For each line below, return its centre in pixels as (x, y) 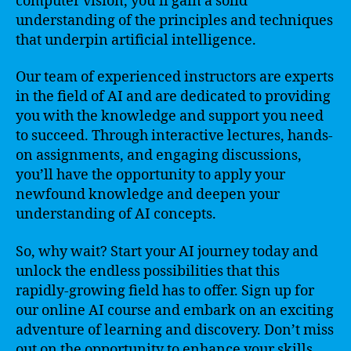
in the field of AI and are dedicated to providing (173, 97)
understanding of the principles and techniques (174, 20)
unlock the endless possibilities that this (148, 271)
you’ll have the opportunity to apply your (150, 175)
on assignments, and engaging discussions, (159, 156)
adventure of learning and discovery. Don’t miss (175, 330)
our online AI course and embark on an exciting (175, 310)
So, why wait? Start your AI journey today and (167, 251)
